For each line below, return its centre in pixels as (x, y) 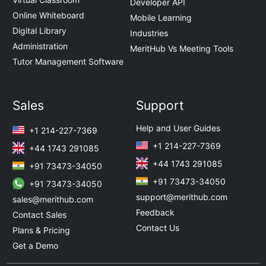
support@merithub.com (182, 197)
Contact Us (158, 228)
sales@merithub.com (53, 199)
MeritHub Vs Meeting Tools (182, 48)
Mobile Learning (161, 18)
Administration (40, 46)
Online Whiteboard (49, 15)
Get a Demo (36, 246)
